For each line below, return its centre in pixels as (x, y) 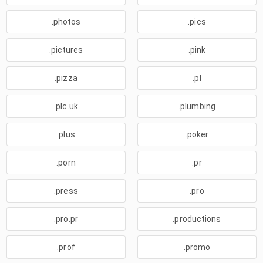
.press (66, 191)
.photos (66, 22)
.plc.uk (66, 106)
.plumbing (197, 106)
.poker (197, 134)
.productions (197, 219)
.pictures (66, 50)
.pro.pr (66, 219)
